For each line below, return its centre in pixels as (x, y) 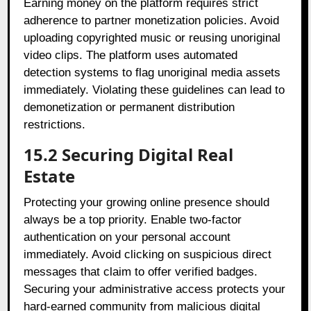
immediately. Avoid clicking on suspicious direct (148, 254)
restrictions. (55, 124)
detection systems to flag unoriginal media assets (152, 72)
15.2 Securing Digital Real (129, 154)
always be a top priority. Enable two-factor (133, 219)
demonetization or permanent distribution (129, 107)
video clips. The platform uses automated (131, 55)
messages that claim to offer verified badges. (141, 271)
